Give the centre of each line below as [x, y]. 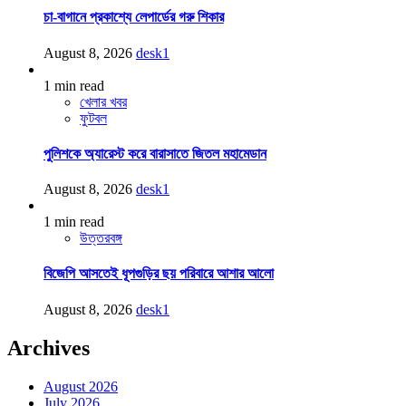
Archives [48, 348]
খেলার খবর [103, 101]
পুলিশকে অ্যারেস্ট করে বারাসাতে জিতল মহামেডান [155, 153]
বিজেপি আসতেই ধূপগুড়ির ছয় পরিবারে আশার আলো [159, 274]
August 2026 [81, 386]
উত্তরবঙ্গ [101, 238]
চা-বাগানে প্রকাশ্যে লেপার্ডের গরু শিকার [134, 17]
